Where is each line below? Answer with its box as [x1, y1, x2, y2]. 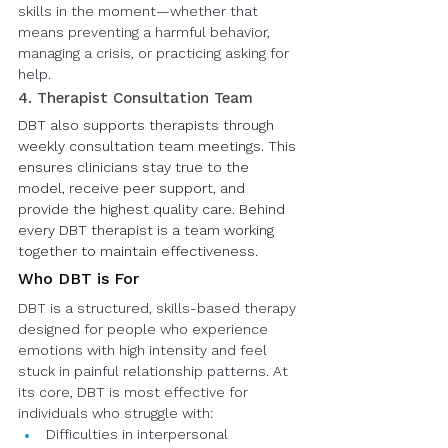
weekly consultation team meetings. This [18, 140, 300, 154]
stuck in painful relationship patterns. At [18, 365, 292, 379]
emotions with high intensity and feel [18, 344, 271, 358]
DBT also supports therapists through [18, 119, 278, 133]
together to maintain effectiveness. [18, 245, 258, 259]
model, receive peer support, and [18, 182, 249, 196]
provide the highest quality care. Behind [18, 203, 289, 217]
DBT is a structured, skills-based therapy [18, 302, 300, 316]
